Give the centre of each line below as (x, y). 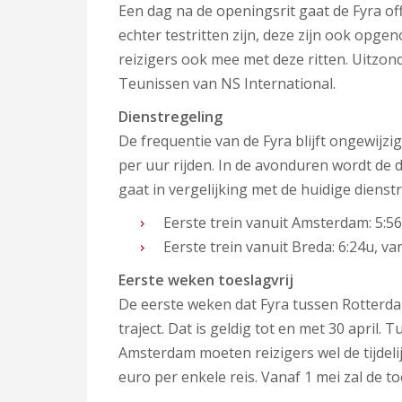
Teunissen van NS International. (229, 83)
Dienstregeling (170, 117)
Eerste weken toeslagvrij (206, 280)
